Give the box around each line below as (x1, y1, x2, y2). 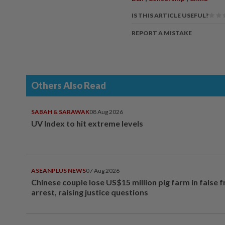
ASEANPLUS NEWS (31, 167, 86, 175)
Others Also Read (31, 80, 106, 91)
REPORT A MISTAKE (132, 29, 192, 37)
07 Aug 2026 (86, 167, 120, 175)
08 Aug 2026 (89, 108, 123, 116)
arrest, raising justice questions (31, 187, 148, 197)
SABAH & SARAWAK (31, 108, 89, 116)
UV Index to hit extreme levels (31, 119, 143, 129)
